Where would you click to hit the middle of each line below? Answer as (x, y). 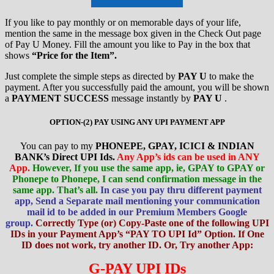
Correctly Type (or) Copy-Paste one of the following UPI (152, 223)
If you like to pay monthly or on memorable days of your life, (123, 22)
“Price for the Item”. (74, 55)
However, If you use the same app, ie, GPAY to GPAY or (149, 168)
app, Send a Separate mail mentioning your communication (137, 201)
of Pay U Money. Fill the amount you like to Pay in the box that (128, 44)
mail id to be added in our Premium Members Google (137, 212)
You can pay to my (57, 146)
